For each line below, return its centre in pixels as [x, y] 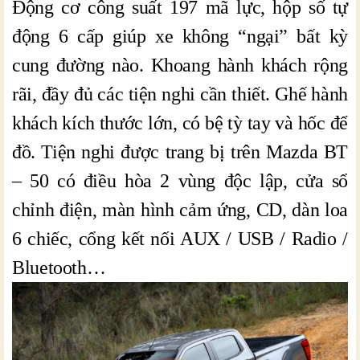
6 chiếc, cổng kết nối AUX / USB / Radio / [180, 239]
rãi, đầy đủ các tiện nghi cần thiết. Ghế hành [180, 94]
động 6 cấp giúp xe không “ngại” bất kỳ [180, 37]
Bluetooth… [59, 268]
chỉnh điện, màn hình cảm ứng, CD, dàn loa [180, 210]
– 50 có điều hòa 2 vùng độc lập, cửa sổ [180, 181]
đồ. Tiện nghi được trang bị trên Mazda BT [180, 152]
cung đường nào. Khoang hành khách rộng [180, 65]
